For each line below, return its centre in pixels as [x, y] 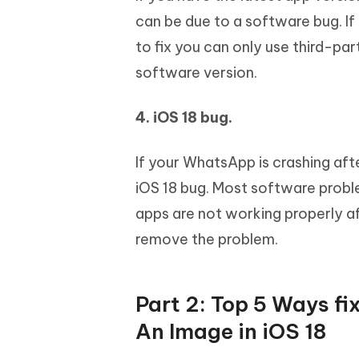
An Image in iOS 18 [231, 332]
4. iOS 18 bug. [184, 118]
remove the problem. [207, 240]
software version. [196, 73]
